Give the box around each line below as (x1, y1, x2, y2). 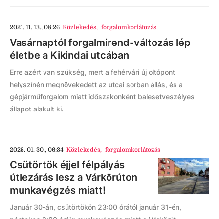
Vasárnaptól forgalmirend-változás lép (10, 37, 191, 48)
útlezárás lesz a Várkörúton (10, 172, 137, 183)
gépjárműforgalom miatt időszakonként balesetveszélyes (10, 92, 195, 101)
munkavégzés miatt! (10, 184, 106, 196)
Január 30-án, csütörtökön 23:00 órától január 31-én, (10, 203, 181, 211)
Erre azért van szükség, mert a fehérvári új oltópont (10, 68, 175, 76)
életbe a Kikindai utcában (10, 49, 129, 61)
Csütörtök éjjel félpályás (10, 159, 125, 171)
